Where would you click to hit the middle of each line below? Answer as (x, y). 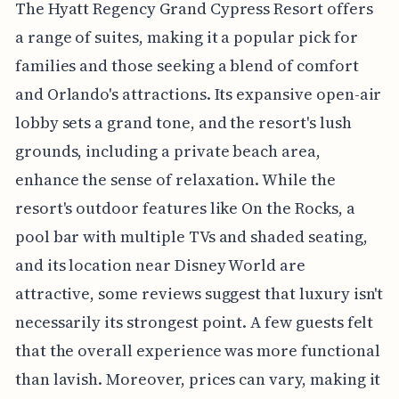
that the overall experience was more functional (197, 351)
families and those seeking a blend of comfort (187, 66)
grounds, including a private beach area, (167, 151)
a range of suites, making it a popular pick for (186, 37)
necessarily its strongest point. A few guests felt (194, 322)
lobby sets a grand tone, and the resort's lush (183, 123)
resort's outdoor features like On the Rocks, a (185, 208)
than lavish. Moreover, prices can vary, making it (198, 379)
